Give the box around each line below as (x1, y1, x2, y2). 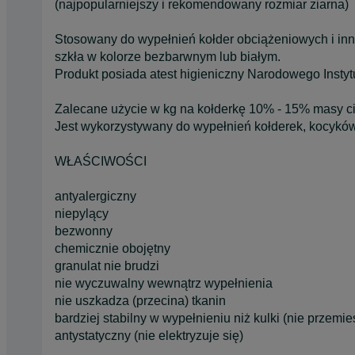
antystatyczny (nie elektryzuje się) (55, 328, 243, 342)
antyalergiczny (55, 189, 136, 203)
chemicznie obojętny (55, 241, 170, 255)
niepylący (55, 206, 109, 220)
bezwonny (55, 223, 113, 238)
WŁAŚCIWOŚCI (55, 154, 147, 168)
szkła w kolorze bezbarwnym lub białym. (55, 49, 281, 63)
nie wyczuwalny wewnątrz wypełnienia (55, 276, 273, 290)
